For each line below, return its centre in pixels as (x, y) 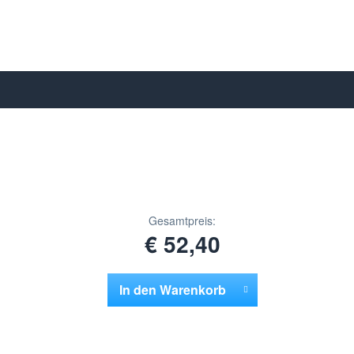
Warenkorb (193, 289)
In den (138, 289)
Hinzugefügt (173, 319)
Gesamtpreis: (183, 220)
